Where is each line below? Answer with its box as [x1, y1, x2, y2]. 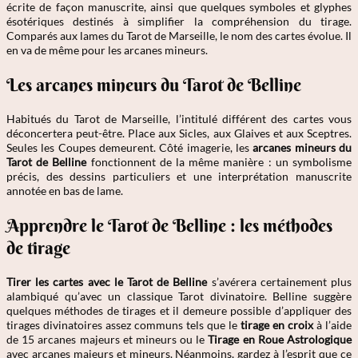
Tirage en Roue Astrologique [208, 332, 352, 346]
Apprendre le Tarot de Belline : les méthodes [6, 213, 332, 237]
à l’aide [313, 317, 352, 332]
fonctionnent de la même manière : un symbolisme [86, 154, 352, 169]
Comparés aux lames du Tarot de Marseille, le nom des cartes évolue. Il [6, 28, 352, 42]
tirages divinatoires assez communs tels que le [6, 317, 241, 332]
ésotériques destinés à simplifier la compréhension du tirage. [6, 14, 352, 28]
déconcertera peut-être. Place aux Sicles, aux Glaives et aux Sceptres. [6, 125, 352, 140]
